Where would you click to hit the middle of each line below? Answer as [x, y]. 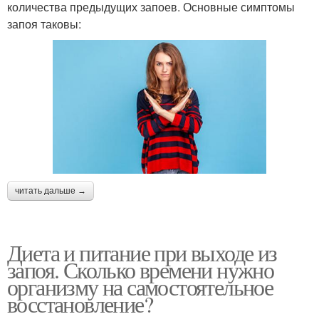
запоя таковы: [44, 24]
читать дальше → [51, 191]
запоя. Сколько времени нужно [141, 270]
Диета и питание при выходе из [142, 253]
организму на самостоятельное [140, 287]
